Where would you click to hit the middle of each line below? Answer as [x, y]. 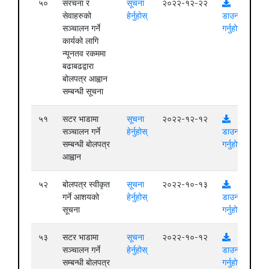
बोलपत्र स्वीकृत [86, 184]
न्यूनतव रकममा [84, 53]
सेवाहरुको [77, 15]
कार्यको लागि [80, 41]
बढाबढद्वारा [78, 66]
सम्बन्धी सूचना [83, 91]
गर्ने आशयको [81, 197]
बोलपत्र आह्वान [85, 78]
